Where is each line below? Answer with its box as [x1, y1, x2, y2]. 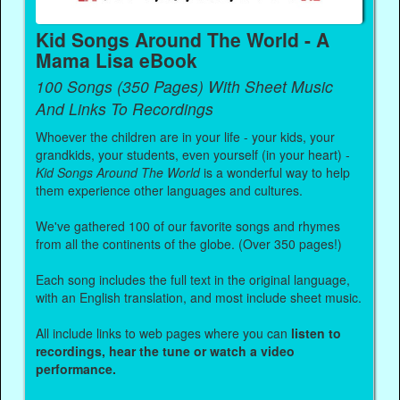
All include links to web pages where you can [36, 323, 292, 342]
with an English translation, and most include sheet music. [36, 287, 362, 306]
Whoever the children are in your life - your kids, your [36, 127, 336, 146]
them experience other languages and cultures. [36, 180, 304, 199]
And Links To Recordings [36, 96, 214, 120]
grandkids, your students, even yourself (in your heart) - [36, 145, 351, 163]
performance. [36, 359, 117, 378]
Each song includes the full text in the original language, [36, 270, 351, 288]
